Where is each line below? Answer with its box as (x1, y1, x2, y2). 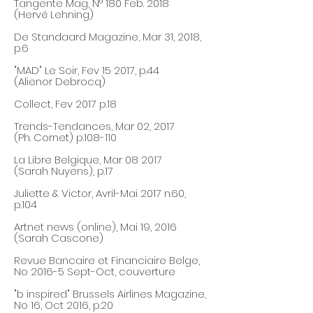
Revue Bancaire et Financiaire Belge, (14, 253, 200, 268)
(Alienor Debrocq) (14, 74, 105, 89)
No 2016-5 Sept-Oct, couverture (14, 264, 175, 279)
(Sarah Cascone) (14, 231, 103, 245)
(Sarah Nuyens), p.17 (14, 163, 113, 178)
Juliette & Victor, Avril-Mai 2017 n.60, (14, 186, 186, 201)
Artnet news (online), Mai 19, (14, 219, 154, 234)
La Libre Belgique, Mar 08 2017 (14, 152, 162, 167)
